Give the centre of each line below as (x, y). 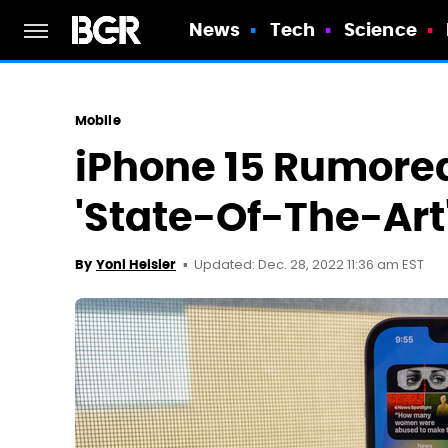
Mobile (98, 120)
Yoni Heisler (136, 264)
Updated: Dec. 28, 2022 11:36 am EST (309, 265)
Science (380, 29)
